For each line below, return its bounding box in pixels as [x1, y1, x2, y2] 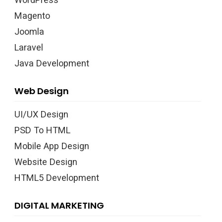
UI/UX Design [14, 109, 68, 119]
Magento [14, 10, 50, 21]
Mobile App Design [14, 140, 89, 151]
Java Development [14, 57, 89, 68]
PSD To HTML [14, 124, 70, 135]
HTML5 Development [14, 172, 99, 183]
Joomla [14, 26, 44, 37]
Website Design [14, 156, 77, 167]
